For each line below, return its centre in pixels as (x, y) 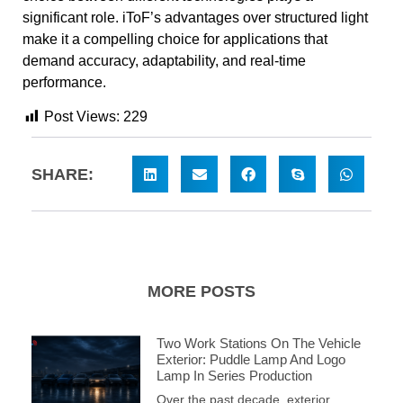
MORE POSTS (201, 291)
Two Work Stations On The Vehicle (258, 343)
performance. (64, 83)
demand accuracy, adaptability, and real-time (164, 61)
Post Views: (82, 117)
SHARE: (63, 174)
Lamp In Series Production (234, 375)
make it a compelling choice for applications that (175, 40)
